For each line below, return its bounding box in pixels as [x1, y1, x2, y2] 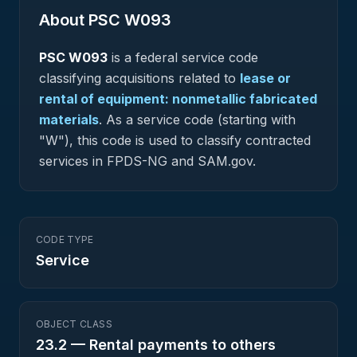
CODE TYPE [36, 233, 94, 245]
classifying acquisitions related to [39, 70, 236, 86]
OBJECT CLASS [36, 318, 112, 330]
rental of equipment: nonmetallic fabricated [39, 91, 317, 107]
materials [39, 112, 99, 127]
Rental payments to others [89, 336, 276, 353]
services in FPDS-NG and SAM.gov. [39, 153, 256, 169]
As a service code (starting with [102, 112, 296, 127]
